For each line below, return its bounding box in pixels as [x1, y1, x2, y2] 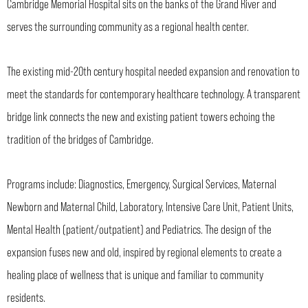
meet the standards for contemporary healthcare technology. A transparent [7, 85, 300, 101]
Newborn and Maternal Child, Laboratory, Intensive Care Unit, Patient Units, [7, 198, 294, 214]
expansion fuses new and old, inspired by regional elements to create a [7, 243, 282, 259]
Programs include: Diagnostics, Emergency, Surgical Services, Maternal [7, 175, 276, 191]
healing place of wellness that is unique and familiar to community [7, 266, 263, 282]
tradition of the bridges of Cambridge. [7, 131, 153, 146]
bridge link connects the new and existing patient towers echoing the [7, 108, 275, 124]
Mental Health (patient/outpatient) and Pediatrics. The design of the [7, 221, 272, 236]
